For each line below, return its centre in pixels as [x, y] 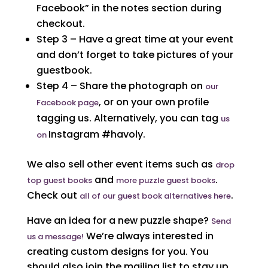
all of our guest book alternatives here [155, 196]
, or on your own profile [153, 102]
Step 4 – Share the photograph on [121, 86]
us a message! [55, 236]
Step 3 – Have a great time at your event [135, 39]
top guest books [59, 180]
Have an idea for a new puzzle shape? [119, 220]
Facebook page [67, 102]
